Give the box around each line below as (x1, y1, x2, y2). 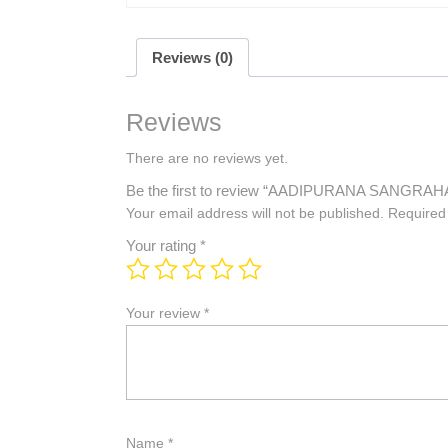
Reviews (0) (152, 48, 233, 66)
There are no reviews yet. (126, 150, 288, 167)
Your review (126, 305, 204, 322)
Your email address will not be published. (126, 205, 384, 222)
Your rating (126, 237, 200, 255)
